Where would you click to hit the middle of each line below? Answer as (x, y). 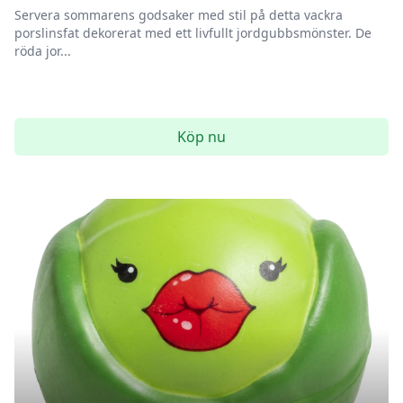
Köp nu (201, 137)
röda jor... (43, 51)
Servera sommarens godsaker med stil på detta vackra (179, 15)
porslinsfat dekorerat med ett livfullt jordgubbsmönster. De (193, 33)
